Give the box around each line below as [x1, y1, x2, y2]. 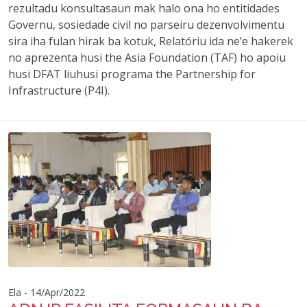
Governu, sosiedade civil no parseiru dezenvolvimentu [8, 17, 284, 32]
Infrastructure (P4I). [8, 83, 110, 98]
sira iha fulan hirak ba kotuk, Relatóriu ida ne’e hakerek [8, 34, 293, 49]
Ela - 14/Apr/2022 [8, 286, 85, 299]
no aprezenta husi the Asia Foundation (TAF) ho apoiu [8, 50, 286, 65]
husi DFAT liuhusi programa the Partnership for [8, 66, 256, 82]
